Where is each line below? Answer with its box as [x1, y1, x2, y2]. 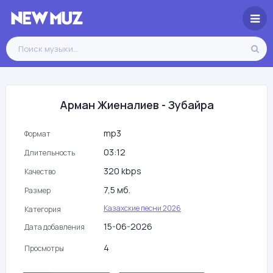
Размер [24, 185, 51, 196]
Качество [24, 166, 55, 177]
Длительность [24, 147, 75, 158]
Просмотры [24, 243, 64, 253]
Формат [24, 129, 51, 139]
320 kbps [104, 165, 141, 177]
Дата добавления [24, 222, 85, 232]
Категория [24, 204, 61, 214]
